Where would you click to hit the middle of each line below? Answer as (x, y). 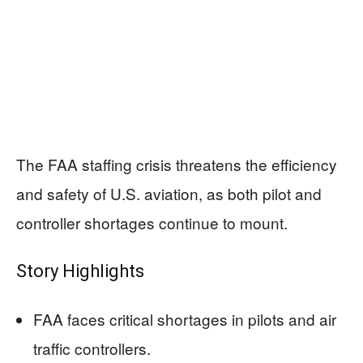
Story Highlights (80, 271)
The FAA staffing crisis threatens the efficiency (177, 164)
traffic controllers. (92, 348)
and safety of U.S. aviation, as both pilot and (169, 194)
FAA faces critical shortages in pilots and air (185, 319)
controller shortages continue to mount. (152, 223)
